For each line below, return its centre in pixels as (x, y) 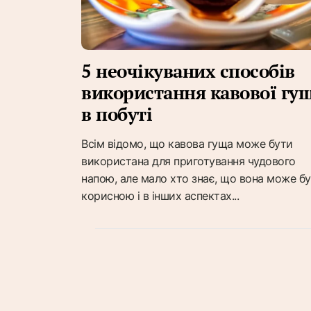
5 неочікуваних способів (188, 71)
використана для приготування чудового (188, 161)
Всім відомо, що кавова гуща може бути (187, 144)
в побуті (117, 114)
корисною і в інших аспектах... (160, 196)
